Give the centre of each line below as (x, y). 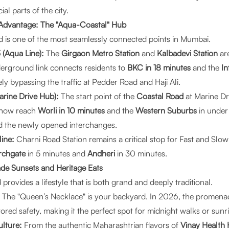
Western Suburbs (166, 110)
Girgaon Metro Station (100, 53)
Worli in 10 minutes (71, 110)
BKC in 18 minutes (159, 67)
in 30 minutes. (141, 153)
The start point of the (98, 96)
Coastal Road (160, 96)
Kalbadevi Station (187, 53)
